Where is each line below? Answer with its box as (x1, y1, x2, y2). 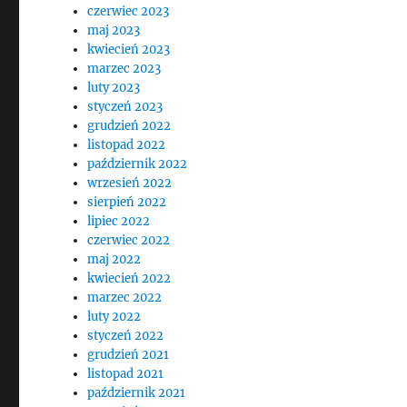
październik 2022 (87, 156, 188, 172)
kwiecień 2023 (87, 42, 171, 57)
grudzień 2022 (87, 118, 172, 134)
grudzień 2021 (87, 347, 170, 362)
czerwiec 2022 (87, 233, 171, 248)
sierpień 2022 (87, 194, 167, 210)
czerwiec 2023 (87, 4, 170, 19)
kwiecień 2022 (87, 271, 172, 286)
